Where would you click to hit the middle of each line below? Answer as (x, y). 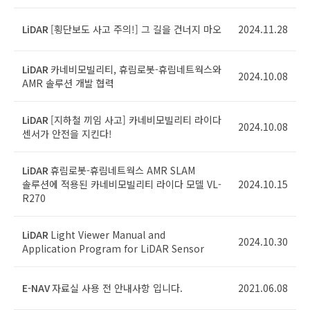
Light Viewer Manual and (108, 235)
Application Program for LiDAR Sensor (113, 248)
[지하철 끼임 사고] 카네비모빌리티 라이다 (136, 120)
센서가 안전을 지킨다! (67, 134)
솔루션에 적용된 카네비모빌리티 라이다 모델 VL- (122, 184)
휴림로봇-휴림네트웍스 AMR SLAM (123, 170)
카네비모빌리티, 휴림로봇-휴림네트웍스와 (136, 69)
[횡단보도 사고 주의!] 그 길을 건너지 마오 (136, 29)
